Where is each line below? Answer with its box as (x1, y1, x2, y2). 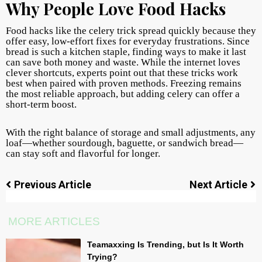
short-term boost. (6, 99, 77, 111)
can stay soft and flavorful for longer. (6, 148, 160, 160)
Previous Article (14, 178, 91, 191)
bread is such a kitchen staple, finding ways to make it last (6, 46, 246, 58)
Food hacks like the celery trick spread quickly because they (6, 25, 256, 37)
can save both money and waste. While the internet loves (6, 57, 240, 68)
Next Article (189, 178, 247, 191)
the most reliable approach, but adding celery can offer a (6, 88, 240, 100)
